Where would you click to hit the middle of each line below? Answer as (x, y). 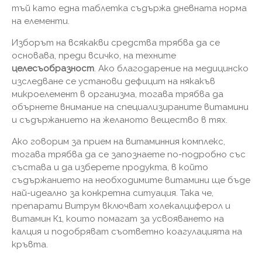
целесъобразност (53, 69)
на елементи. (41, 21)
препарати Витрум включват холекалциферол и (121, 206)
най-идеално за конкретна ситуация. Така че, (113, 193)
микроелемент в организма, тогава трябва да (118, 94)
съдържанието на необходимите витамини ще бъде (131, 180)
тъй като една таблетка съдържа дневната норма (129, 8)
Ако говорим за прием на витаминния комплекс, (118, 142)
